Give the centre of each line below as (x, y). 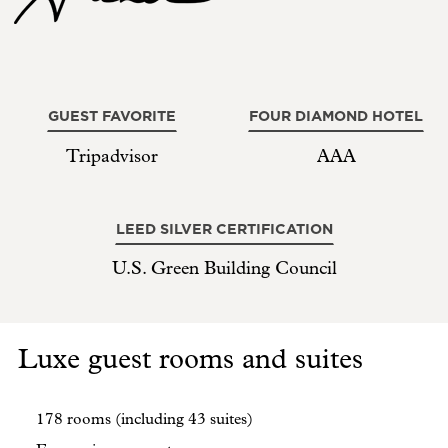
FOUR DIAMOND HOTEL (336, 116)
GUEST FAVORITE (112, 116)
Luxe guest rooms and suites (190, 359)
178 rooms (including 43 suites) (144, 419)
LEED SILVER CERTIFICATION (224, 228)
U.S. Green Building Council (224, 269)
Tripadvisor (112, 156)
